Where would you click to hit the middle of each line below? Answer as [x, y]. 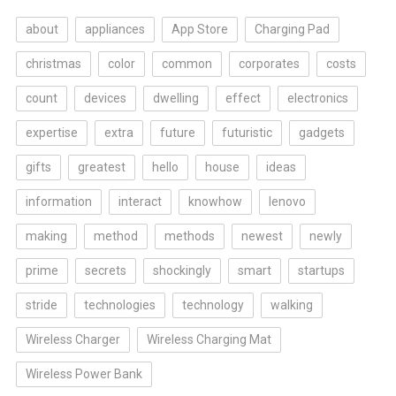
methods [189, 236]
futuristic [247, 133]
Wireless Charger [72, 339]
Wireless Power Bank [84, 374]
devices [105, 98]
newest [262, 236]
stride [41, 305]
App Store [199, 29]
